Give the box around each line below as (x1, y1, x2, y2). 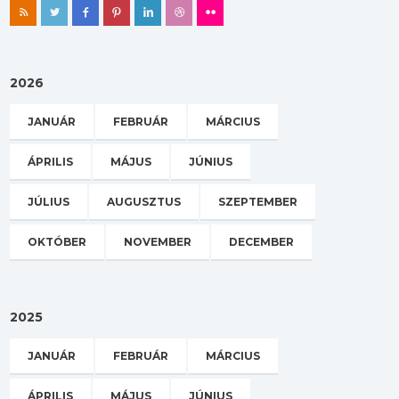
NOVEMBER (124, 235, 191, 248)
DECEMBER (229, 235, 294, 248)
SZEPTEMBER (218, 195, 297, 208)
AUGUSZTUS (107, 195, 181, 208)
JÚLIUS (28, 195, 69, 208)
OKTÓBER (28, 235, 86, 248)
